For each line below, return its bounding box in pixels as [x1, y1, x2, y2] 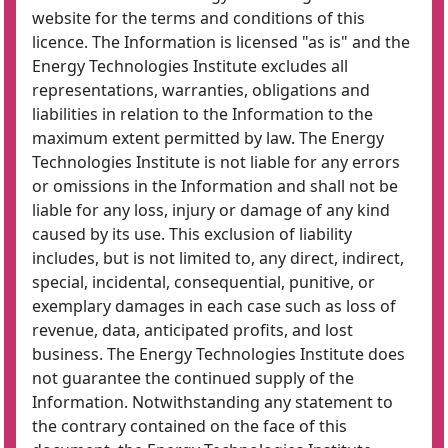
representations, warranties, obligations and [32, 79, 370, 101]
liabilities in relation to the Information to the [32, 103, 373, 125]
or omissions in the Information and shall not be [32, 175, 398, 197]
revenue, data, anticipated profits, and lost [32, 319, 353, 341]
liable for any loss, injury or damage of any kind [32, 199, 390, 221]
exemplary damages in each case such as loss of [32, 295, 396, 317]
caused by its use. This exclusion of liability [32, 223, 352, 245]
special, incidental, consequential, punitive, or [32, 271, 375, 293]
